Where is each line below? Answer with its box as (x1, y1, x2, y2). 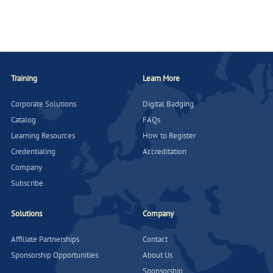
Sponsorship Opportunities (11, 250, 98, 260)
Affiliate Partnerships (11, 234, 79, 244)
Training (11, 73, 37, 83)
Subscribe (11, 178, 43, 188)
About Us (143, 250, 172, 260)
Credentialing (11, 146, 55, 157)
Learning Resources (11, 130, 75, 141)
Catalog (11, 115, 36, 125)
